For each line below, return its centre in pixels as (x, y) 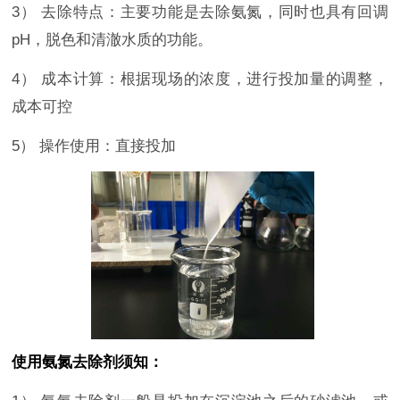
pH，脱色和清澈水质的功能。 (112, 40)
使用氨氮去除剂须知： (88, 362)
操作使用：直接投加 (108, 146)
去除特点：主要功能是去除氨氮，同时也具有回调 (215, 12)
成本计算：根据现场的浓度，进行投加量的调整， (215, 79)
